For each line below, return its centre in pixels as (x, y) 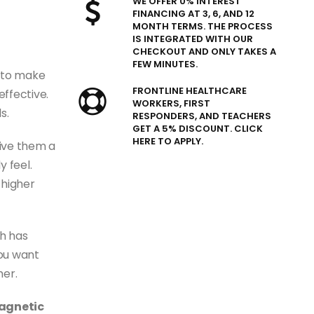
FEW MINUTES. (165, 64)
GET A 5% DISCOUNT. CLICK (198, 129)
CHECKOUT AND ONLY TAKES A (205, 52)
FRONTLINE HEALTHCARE (190, 91)
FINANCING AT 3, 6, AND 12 (194, 14)
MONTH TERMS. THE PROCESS (203, 26)
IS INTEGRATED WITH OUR (193, 39)
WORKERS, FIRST (172, 103)
